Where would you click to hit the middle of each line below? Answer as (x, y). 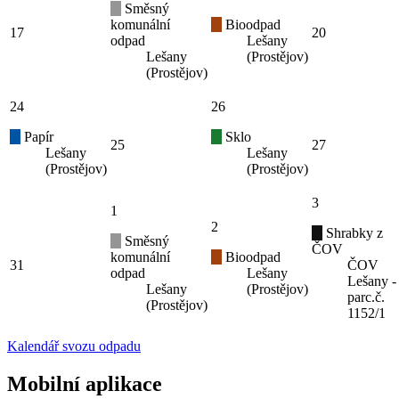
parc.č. (366, 297)
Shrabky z (353, 232)
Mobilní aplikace (85, 383)
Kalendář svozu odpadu (74, 346)
